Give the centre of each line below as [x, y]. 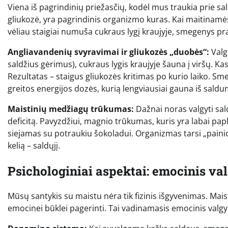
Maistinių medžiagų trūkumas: [71, 109]
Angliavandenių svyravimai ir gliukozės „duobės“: [108, 52]
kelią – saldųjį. [34, 145]
